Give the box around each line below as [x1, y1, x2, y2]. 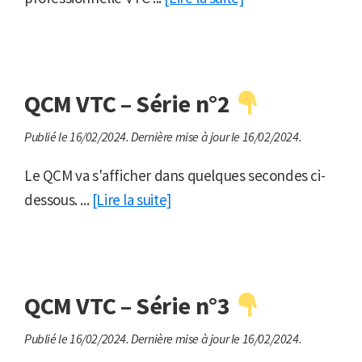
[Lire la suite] [91, 190, 171, 210]
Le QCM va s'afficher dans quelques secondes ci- [24, 166, 326, 186]
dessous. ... [24, 190, 92, 210]
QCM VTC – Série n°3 [24, 290, 234, 322]
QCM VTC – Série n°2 [24, 88, 234, 120]
